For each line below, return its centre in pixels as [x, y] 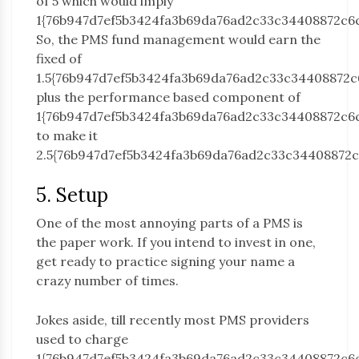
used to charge [82, 339]
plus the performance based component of [168, 97]
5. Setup [72, 196]
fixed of [59, 59]
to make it [67, 136]
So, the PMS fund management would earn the [178, 40]
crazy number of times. [107, 281]
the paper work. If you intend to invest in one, [176, 242]
